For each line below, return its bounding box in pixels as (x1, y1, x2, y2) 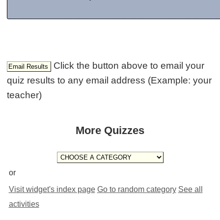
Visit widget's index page (8, 185, 95, 193)
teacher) (7, 89, 42, 100)
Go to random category (97, 185, 176, 193)
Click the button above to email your (54, 60, 205, 71)
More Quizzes (76, 124, 144, 137)
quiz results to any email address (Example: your (7, 75, 212, 85)
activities (8, 199, 39, 208)
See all (178, 185, 203, 193)
